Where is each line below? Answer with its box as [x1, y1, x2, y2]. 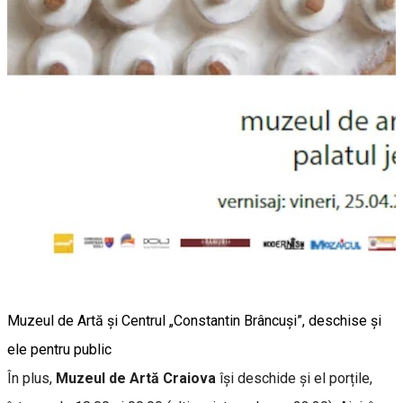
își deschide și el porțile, [216, 369, 372, 387]
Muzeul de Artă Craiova [56, 369, 216, 387]
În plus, [7, 369, 56, 387]
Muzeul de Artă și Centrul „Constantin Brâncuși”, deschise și [7, 311, 381, 329]
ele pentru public [7, 340, 112, 358]
